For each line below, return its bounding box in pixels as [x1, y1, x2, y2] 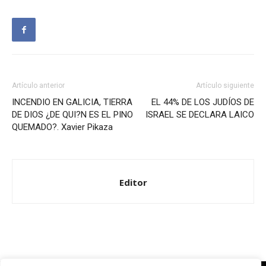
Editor [119, 176, 147, 189]
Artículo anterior [12, 81, 65, 90]
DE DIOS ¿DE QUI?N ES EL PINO [12, 109, 133, 121]
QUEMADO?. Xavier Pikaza [12, 122, 113, 133]
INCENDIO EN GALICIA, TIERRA [12, 97, 132, 108]
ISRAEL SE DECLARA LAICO [145, 109, 254, 121]
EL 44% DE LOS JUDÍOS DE [151, 97, 254, 108]
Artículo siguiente [196, 81, 254, 90]
